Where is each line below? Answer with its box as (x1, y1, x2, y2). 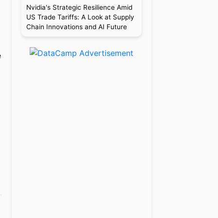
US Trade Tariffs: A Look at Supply (26, 13, 134, 21)
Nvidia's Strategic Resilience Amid (26, 3, 132, 11)
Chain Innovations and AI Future (26, 23, 127, 31)
